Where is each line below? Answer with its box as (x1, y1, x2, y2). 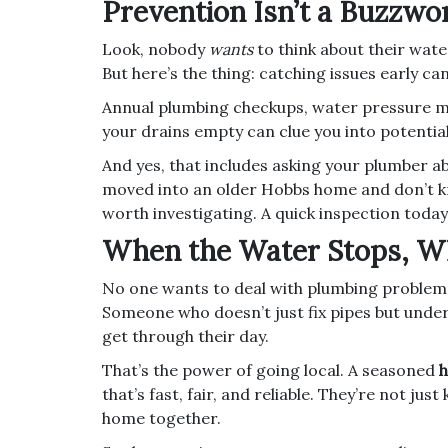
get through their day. (102, 325, 269, 346)
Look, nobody (102, 38, 209, 59)
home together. (102, 407, 221, 428)
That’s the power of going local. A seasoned (102, 359, 439, 380)
